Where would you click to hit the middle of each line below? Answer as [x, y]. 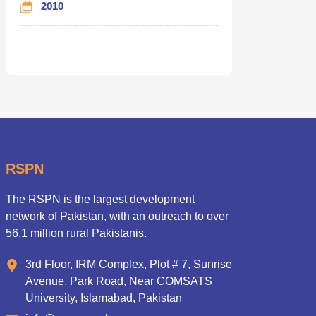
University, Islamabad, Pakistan [103, 298]
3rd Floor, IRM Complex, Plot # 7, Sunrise [128, 264]
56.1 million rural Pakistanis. [76, 233]
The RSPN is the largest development [100, 199]
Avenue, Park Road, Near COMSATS [119, 281]
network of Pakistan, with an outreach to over [117, 216]
